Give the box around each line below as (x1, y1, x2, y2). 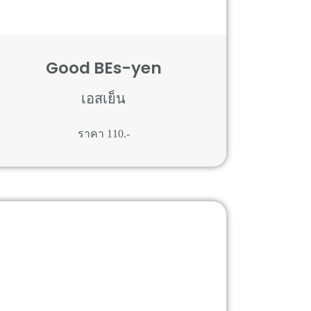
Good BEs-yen (45, 57, 162, 79)
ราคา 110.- (77, 128, 130, 140)
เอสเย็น (81, 91, 126, 106)
